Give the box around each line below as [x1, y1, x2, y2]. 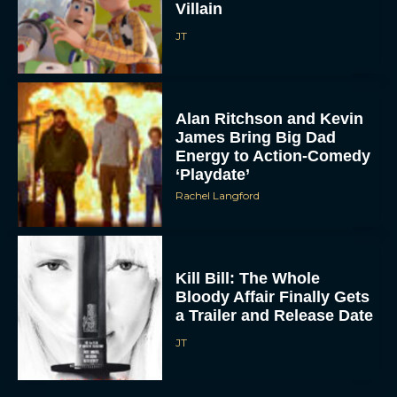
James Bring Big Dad [175, 89, 337, 107]
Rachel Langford [175, 149, 261, 163]
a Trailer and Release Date [175, 267, 374, 285]
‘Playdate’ [175, 126, 251, 144]
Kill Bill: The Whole [175, 230, 321, 248]
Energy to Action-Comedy [175, 107, 371, 126]
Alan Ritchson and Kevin [175, 70, 364, 89]
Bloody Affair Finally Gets [175, 248, 370, 267]
